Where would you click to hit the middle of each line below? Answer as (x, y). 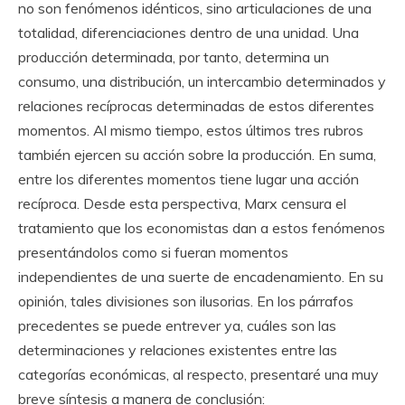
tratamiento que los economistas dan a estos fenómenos (202, 228)
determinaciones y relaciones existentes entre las (178, 350)
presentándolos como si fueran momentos (153, 253)
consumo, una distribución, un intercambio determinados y (202, 82)
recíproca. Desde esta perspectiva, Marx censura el (182, 204)
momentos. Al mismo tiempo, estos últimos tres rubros (191, 131)
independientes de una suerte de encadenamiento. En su (201, 277)
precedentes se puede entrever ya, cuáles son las (177, 326)
